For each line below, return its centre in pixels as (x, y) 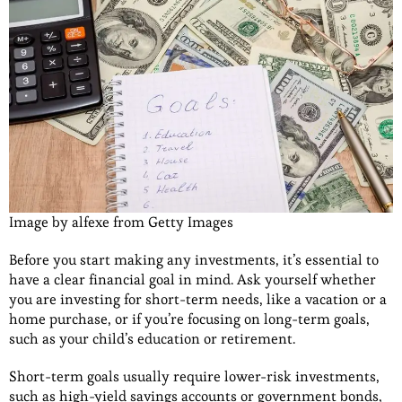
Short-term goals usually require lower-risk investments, (194, 377)
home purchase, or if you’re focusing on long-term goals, (189, 319)
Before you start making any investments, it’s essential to (194, 260)
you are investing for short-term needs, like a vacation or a (198, 300)
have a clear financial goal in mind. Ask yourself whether (192, 280)
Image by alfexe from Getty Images (121, 223)
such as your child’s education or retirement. (152, 339)
